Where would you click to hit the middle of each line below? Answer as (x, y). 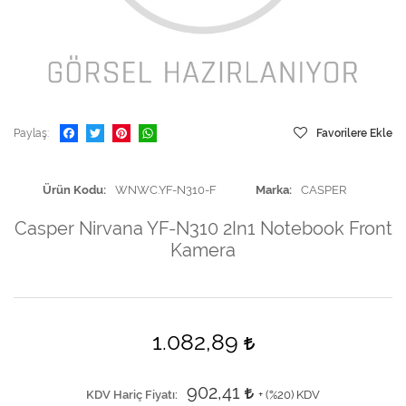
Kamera (203, 250)
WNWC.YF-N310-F (165, 190)
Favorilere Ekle (354, 133)
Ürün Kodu (72, 190)
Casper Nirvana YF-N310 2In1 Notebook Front (203, 228)
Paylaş (30, 133)
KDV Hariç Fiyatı (130, 395)
